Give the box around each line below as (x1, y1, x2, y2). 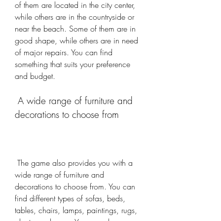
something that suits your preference (15, 59, 130, 70)
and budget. (15, 71, 55, 81)
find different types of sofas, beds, (15, 193, 125, 204)
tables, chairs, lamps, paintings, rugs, (15, 205, 137, 216)
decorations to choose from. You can (15, 181, 135, 192)
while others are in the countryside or (15, 11, 134, 22)
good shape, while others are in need (15, 35, 138, 46)
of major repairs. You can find (15, 47, 112, 58)
